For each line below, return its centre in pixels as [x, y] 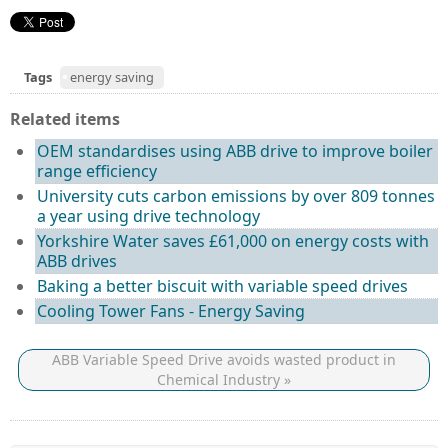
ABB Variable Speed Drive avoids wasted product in [224, 359]
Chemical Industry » [224, 379]
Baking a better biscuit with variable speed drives [222, 285]
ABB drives [77, 260]
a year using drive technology [148, 215]
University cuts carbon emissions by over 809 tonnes [236, 195]
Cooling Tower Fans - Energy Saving [171, 310]
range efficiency [97, 170]
